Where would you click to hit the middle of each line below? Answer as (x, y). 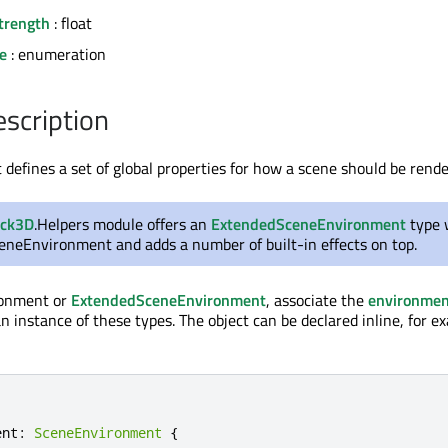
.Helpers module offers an (122, 223)
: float (71, 23)
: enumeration (56, 53)
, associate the (317, 299)
